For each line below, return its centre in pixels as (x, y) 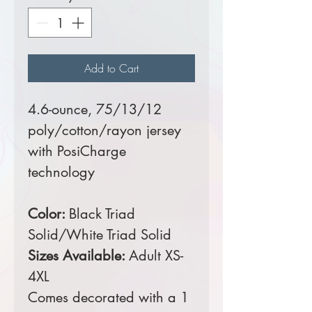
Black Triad (102, 214)
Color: (48, 214)
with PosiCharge (77, 151)
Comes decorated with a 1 (108, 298)
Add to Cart (111, 69)
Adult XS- (156, 256)
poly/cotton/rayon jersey (104, 131)
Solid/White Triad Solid (100, 235)
